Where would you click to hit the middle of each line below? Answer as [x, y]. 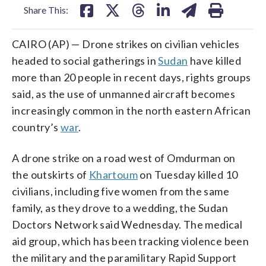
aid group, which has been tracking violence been [131, 241]
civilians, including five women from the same [121, 191]
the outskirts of [50, 174]
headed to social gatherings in [85, 60]
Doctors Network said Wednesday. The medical [127, 224]
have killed [215, 60]
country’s [37, 127]
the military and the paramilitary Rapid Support [124, 257]
